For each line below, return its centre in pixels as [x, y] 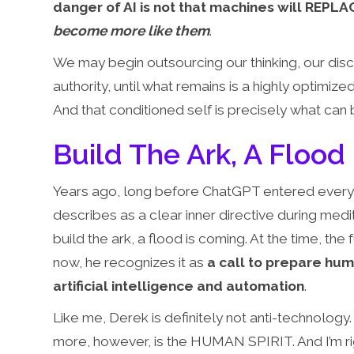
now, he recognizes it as [130, 262]
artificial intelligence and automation [179, 286]
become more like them [132, 30]
